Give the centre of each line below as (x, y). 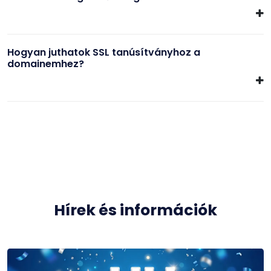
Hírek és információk (135, 210)
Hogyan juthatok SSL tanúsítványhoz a (104, 52)
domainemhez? (46, 64)
